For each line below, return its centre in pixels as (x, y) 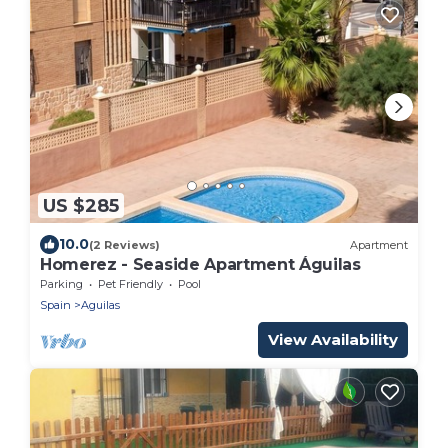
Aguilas (100, 305)
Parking (61, 284)
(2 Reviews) (124, 244)
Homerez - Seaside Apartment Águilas (200, 265)
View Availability (333, 340)
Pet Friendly (130, 284)
